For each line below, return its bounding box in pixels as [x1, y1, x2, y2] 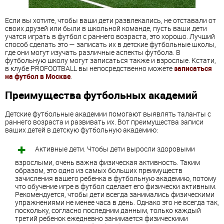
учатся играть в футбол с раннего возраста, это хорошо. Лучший [5, 31, 215, 41]
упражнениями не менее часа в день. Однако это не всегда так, [15, 197, 219, 207]
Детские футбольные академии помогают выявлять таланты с [5, 108, 211, 118]
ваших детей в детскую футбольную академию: [5, 124, 158, 134]
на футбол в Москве [5, 71, 71, 81]
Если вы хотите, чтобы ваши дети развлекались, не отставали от [5, 15, 216, 25]
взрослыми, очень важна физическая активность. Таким [15, 157, 200, 167]
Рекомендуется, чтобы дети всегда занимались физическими [15, 189, 214, 199]
